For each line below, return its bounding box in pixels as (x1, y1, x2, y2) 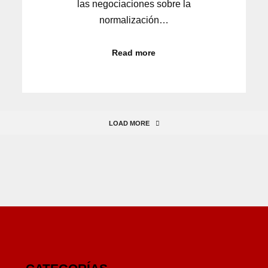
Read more (112, 48, 156, 58)
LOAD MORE (108, 120, 150, 127)
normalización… (99, 15, 169, 26)
